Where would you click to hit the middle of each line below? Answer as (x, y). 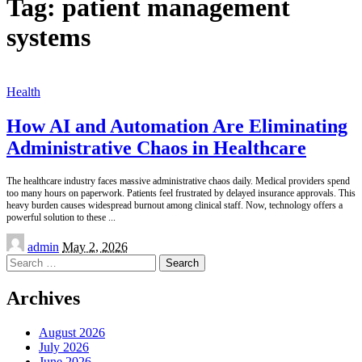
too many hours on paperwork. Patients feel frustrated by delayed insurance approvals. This (181, 193)
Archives (43, 298)
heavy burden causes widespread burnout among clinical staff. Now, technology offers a (175, 205)
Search (23, 260)
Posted (23, 239)
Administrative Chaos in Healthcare (156, 147)
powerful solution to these (57, 217)
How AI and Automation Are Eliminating (177, 126)
